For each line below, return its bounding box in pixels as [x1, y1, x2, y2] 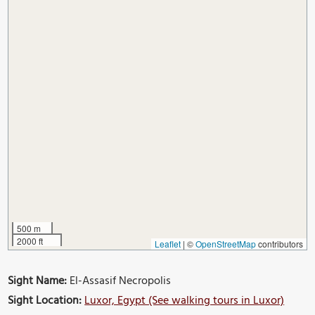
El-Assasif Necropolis [67, 271, 172, 290]
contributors [255, 237, 303, 250]
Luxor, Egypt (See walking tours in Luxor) [84, 291, 285, 310]
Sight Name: [8, 271, 67, 290]
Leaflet [154, 237, 181, 250]
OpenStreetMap [195, 237, 256, 250]
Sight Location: [8, 291, 82, 310]
